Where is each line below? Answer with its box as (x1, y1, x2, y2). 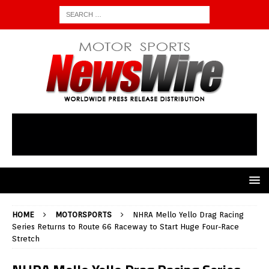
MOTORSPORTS (55, 210, 112, 220)
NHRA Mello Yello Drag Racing (133, 210, 244, 220)
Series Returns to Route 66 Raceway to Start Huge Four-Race (12, 222, 239, 232)
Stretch (12, 234, 40, 244)
